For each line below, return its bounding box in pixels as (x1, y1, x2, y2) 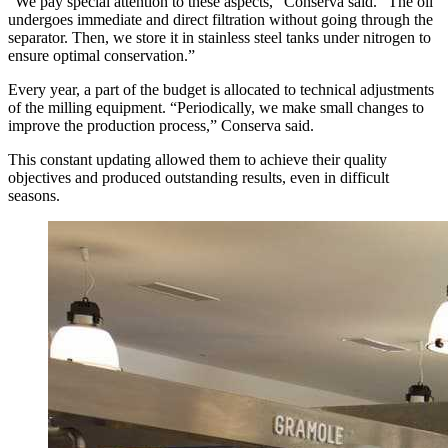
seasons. (8, 187, 60, 205)
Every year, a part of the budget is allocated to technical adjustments (8, 81, 434, 99)
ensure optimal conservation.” (8, 47, 195, 65)
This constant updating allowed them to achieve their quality (8, 151, 387, 169)
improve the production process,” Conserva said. (8, 117, 314, 135)
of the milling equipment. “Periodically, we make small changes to (8, 99, 424, 117)
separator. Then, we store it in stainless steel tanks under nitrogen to (8, 29, 431, 47)
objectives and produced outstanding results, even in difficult (8, 169, 389, 187)
